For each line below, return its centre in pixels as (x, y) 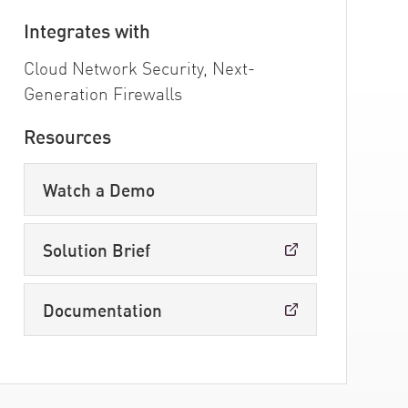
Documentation (102, 310)
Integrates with (87, 30)
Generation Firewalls (102, 93)
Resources (67, 135)
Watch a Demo (98, 189)
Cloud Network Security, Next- (139, 67)
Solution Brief (96, 250)
